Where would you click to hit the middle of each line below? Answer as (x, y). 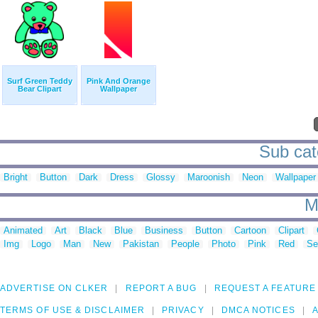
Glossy (161, 177)
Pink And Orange (119, 81)
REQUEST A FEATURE (265, 289)
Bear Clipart (40, 89)
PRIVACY (183, 311)
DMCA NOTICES (258, 311)
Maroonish (209, 177)
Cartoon (250, 231)
